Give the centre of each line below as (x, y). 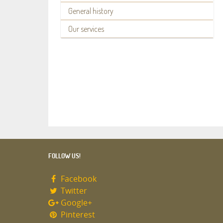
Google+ (75, 203)
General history (91, 11)
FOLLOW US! (64, 156)
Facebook (77, 179)
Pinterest (77, 215)
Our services (86, 29)
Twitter (73, 191)
